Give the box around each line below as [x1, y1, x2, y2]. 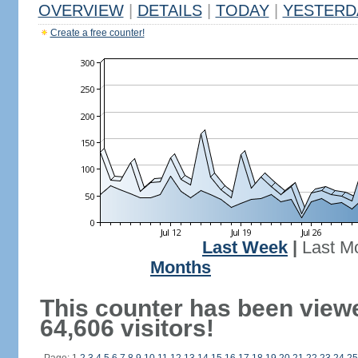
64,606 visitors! [39, 315, 214, 341]
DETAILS [137, 2, 202, 19]
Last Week [202, 238, 288, 257]
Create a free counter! [50, 27, 145, 38]
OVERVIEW [38, 2, 124, 19]
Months [150, 258, 211, 277]
